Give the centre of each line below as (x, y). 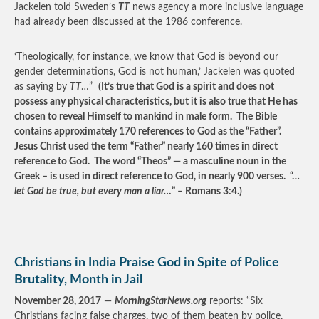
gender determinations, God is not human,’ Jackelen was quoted (155, 72)
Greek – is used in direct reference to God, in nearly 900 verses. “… (157, 177)
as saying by (42, 87)
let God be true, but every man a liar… (93, 192)
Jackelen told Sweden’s (66, 7)
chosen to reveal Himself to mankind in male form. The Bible (146, 117)
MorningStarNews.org (161, 301)
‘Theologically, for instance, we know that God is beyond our (146, 57)
